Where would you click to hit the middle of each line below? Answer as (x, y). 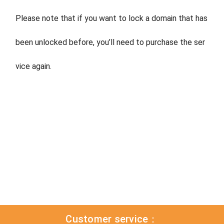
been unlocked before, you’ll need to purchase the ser (110, 42)
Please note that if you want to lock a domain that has (111, 18)
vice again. (33, 66)
